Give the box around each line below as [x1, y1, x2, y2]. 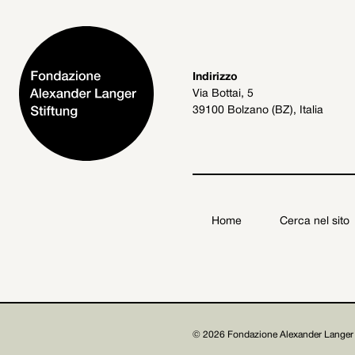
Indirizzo [192, 71, 238, 82]
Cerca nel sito [279, 216, 349, 227]
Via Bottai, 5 [192, 88, 254, 99]
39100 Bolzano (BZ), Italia [192, 105, 323, 116]
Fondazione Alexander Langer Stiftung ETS [38, 311, 266, 322]
